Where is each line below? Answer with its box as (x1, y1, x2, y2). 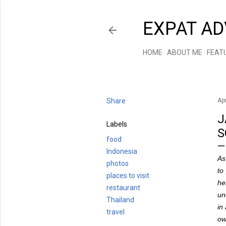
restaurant (106, 184, 140, 192)
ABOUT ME (167, 48, 202, 56)
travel (106, 208, 125, 216)
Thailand (106, 196, 134, 204)
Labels (106, 120, 127, 128)
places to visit (106, 172, 149, 180)
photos (106, 159, 129, 167)
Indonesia (106, 147, 137, 155)
